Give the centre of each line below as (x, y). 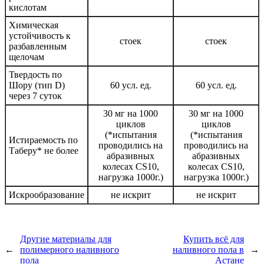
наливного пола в (208, 250)
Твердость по (35, 75)
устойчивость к (40, 36)
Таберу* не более (44, 151)
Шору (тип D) (37, 85)
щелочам (27, 57)
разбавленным (38, 47)
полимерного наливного (70, 250)
